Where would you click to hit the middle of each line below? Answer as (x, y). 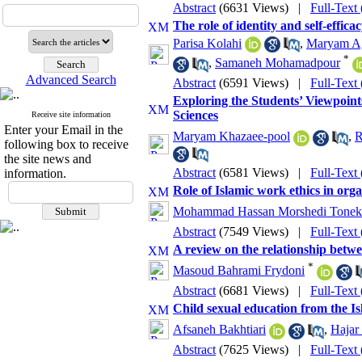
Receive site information (71, 114)
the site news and (48, 159)
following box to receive (66, 144)
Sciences (196, 115)
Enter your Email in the (63, 130)
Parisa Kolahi (207, 43)
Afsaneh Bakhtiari (219, 330)
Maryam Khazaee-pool (232, 137)
